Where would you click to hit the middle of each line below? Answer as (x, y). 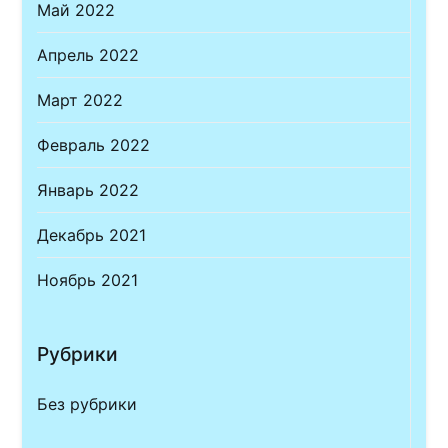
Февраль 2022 (94, 144)
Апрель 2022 (88, 54)
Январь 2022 (88, 189)
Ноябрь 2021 (88, 279)
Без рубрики (87, 403)
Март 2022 (80, 99)
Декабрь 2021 (92, 234)
